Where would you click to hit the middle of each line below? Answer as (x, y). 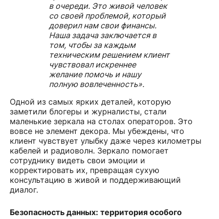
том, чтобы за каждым (92, 45)
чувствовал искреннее (92, 64)
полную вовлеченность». (97, 84)
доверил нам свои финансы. (103, 25)
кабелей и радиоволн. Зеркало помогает (89, 150)
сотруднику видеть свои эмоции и (77, 160)
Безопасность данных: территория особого (96, 212)
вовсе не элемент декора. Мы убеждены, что (97, 131)
